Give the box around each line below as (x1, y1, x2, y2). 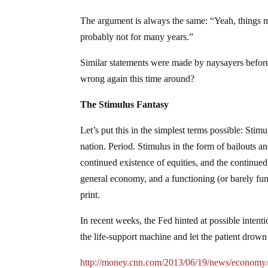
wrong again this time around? (80, 73, 195, 84)
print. (80, 189, 100, 200)
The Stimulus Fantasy (80, 99, 169, 109)
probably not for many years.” (80, 31, 194, 42)
